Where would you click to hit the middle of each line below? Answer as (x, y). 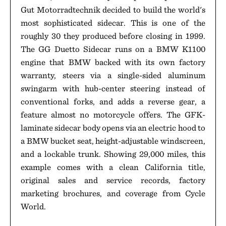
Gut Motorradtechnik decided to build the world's (113, 10)
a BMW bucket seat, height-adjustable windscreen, (113, 141)
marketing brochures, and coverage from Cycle (113, 193)
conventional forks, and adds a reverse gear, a (113, 101)
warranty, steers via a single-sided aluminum (113, 75)
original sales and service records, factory (113, 180)
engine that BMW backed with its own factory (113, 62)
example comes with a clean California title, (113, 167)
